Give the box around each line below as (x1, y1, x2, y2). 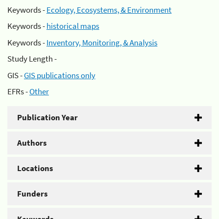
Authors (17, 137, 47, 148)
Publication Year (17, 112, 78, 123)
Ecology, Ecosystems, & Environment (46, 4, 172, 15)
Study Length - (7, 53, 57, 64)
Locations (17, 163, 53, 174)
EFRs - (7, 86, 29, 97)
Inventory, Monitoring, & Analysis (46, 37, 157, 48)
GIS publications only (24, 69, 95, 81)
